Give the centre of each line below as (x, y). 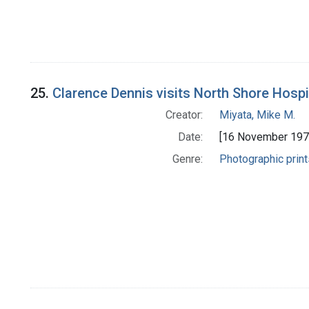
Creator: (184, 115)
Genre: (187, 159)
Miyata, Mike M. (257, 115)
